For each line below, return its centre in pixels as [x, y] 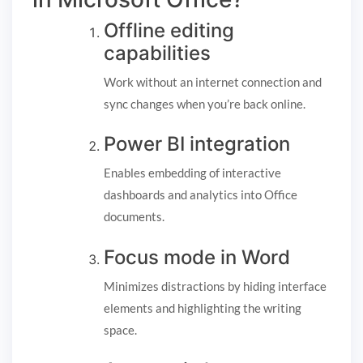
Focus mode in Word [197, 257]
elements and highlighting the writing [203, 307]
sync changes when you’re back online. [205, 103]
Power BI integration [197, 144]
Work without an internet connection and [213, 81]
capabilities [157, 53]
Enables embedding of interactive [192, 173]
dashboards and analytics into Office [201, 195]
